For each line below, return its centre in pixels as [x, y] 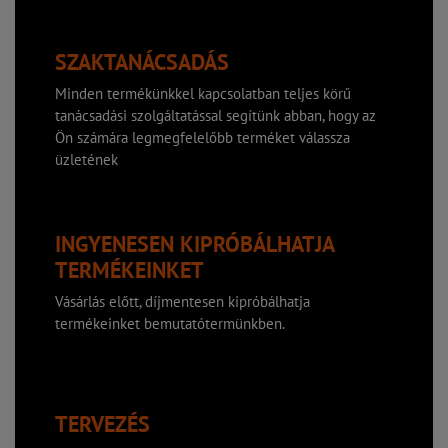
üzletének [86, 160]
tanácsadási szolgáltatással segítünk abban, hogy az [215, 116]
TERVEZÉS [102, 424]
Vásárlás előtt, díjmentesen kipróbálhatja [182, 302]
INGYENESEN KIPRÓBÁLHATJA [194, 244]
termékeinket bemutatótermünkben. [170, 324]
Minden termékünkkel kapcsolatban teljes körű [203, 94]
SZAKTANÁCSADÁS [142, 62]
